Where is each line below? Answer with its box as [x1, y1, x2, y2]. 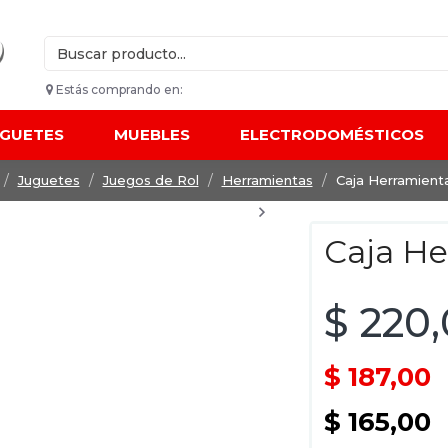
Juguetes [17, 172, 80, 188]
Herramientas [221, 172, 313, 188]
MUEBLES [114, 125, 190, 144]
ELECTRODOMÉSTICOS [240, 125, 424, 144]
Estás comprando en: [53, 82, 183, 97]
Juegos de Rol [102, 172, 199, 188]
